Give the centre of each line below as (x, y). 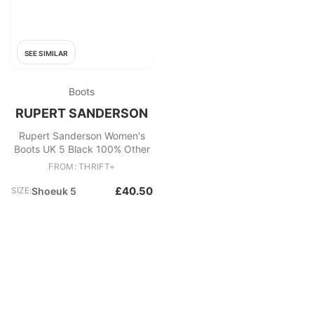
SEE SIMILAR (47, 53)
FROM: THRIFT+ (82, 166)
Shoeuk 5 (54, 191)
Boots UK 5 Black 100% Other (82, 149)
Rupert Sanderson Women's (82, 136)
